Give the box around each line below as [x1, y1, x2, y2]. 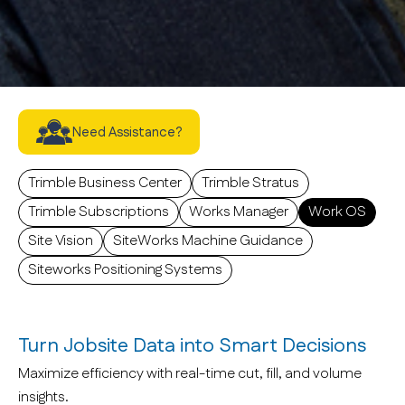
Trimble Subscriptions [28, 202, 169, 223]
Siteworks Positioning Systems [28, 259, 222, 281]
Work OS [308, 202, 366, 223]
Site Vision [28, 231, 93, 252]
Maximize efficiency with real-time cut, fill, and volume [18, 363, 362, 385]
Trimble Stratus [202, 173, 299, 194]
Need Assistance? [72, 122, 182, 142]
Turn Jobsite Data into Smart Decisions [18, 332, 366, 361]
